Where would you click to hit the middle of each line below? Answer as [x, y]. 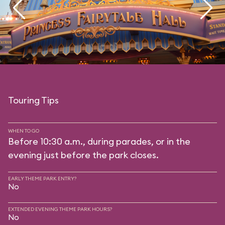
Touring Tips [33, 100]
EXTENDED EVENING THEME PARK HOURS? [60, 209]
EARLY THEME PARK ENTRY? [42, 179]
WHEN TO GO [24, 131]
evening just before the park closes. [83, 155]
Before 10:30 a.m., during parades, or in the [99, 141]
